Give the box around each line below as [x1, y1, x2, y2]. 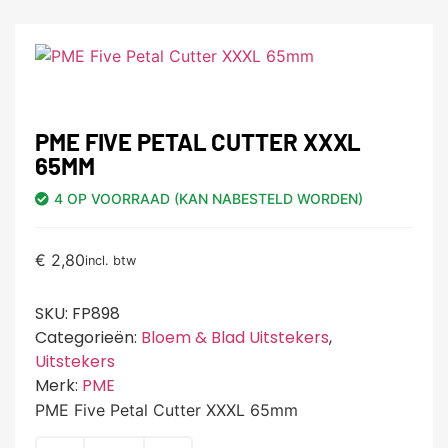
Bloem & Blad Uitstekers [141, 326, 329, 349]
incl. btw [85, 252, 136, 268]
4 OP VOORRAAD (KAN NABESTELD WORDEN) [54, 190, 363, 207]
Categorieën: [35, 326, 141, 349]
